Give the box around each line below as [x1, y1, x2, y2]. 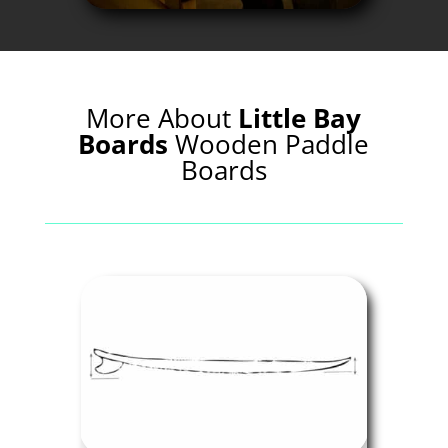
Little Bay [238, 99, 362, 136]
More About [86, 99, 232, 136]
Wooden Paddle [175, 125, 370, 162]
